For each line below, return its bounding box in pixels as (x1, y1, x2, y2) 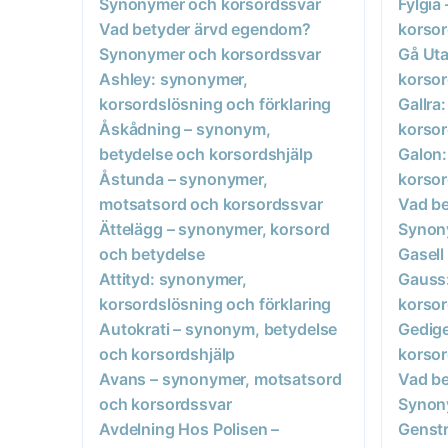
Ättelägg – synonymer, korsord (99, 218, 330, 239)
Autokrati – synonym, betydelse (99, 318, 338, 339)
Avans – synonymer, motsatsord (99, 368, 342, 389)
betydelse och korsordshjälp (99, 143, 313, 164)
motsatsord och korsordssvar (99, 193, 323, 214)
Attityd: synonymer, (99, 268, 247, 289)
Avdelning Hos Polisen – (99, 418, 280, 439)
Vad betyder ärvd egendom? (99, 18, 311, 39)
